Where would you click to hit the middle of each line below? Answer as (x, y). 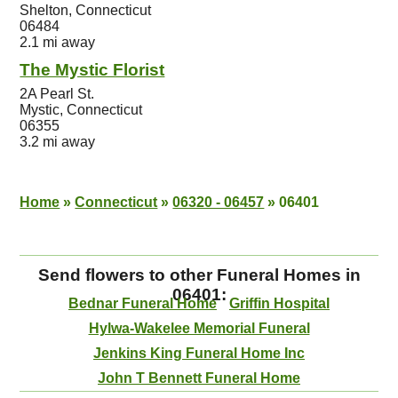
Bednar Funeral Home (143, 303)
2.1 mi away (58, 42)
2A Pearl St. (57, 94)
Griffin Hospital (279, 303)
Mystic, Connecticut (81, 110)
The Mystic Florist (92, 70)
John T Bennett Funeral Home (199, 378)
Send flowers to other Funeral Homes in (199, 275)
